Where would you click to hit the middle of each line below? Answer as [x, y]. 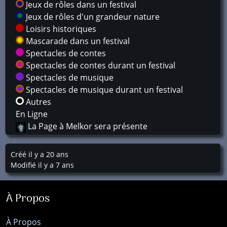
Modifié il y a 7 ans [42, 165]
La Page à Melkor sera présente [88, 126]
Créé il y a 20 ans [40, 154]
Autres [37, 102]
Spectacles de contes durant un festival [100, 65]
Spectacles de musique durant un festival [103, 90]
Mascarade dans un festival [77, 41]
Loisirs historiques [60, 29]
